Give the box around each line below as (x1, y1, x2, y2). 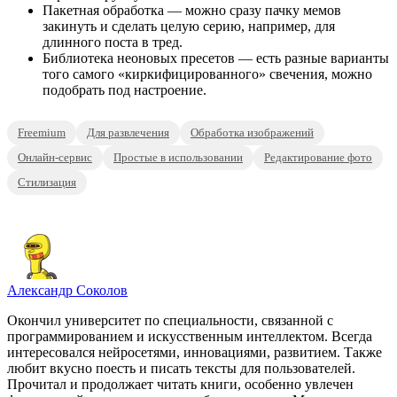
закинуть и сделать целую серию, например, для (43, 19, 335, 35)
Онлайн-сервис (18, 151, 92, 165)
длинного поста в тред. (43, 35, 183, 51)
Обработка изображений (191, 126, 314, 140)
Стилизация (18, 175, 76, 190)
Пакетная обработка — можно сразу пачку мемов (43, 3, 341, 19)
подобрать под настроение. (43, 82, 206, 98)
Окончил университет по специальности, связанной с (7, 313, 333, 329)
